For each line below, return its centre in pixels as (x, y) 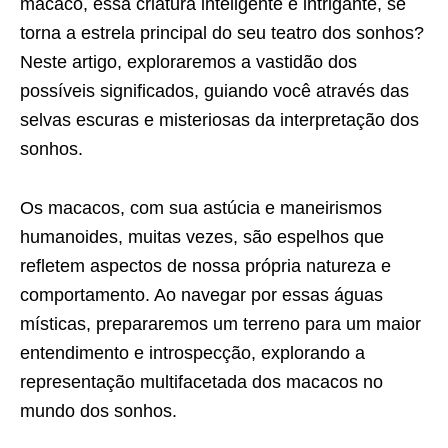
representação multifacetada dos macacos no (201, 381)
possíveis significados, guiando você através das (214, 90)
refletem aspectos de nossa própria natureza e (205, 265)
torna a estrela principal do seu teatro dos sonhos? (222, 32)
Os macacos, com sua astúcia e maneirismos (201, 207)
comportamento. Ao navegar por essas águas (201, 294)
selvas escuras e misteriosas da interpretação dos (219, 119)
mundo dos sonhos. (98, 410)
